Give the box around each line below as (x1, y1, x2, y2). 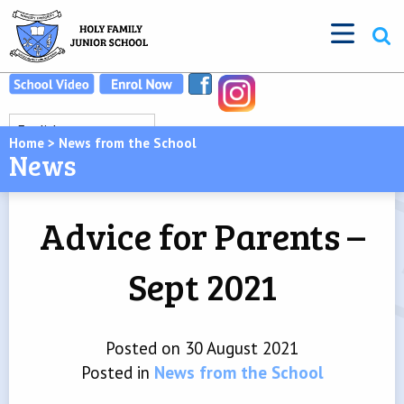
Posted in (80, 362, 154, 383)
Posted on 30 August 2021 (106, 337, 298, 359)
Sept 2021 (127, 262, 277, 310)
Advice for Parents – (39, 211, 365, 260)
